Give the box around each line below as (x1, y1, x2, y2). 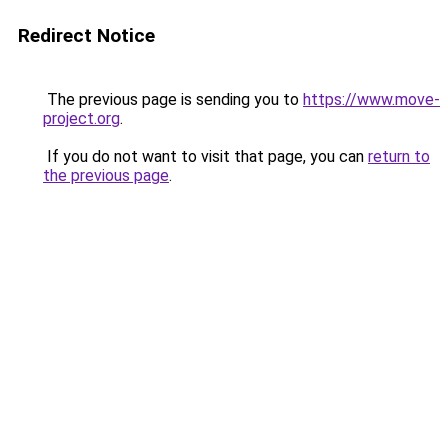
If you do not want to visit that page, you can (43, 147, 368, 166)
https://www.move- (303, 90, 440, 109)
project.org (43, 109, 120, 128)
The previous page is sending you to (43, 90, 303, 109)
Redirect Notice (18, 24, 155, 47)
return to (368, 147, 430, 166)
